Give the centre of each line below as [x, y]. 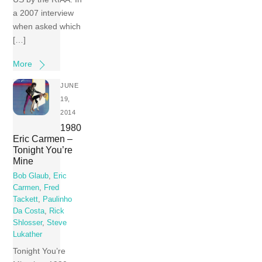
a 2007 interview [44, 13]
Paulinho [58, 200]
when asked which [47, 27]
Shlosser [28, 223]
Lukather [28, 235]
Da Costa [29, 211]
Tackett [26, 200]
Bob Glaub [31, 176]
